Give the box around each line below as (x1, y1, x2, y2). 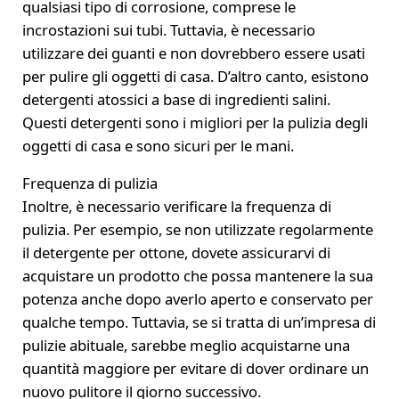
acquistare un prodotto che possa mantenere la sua (21, 265, 373, 286)
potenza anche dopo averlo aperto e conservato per (21, 288, 373, 309)
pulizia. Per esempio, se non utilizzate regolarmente (21, 218, 373, 240)
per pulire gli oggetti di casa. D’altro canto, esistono (21, 65, 369, 86)
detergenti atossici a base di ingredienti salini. (21, 88, 330, 110)
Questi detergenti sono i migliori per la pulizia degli (21, 111, 368, 133)
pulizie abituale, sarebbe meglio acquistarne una (21, 334, 350, 355)
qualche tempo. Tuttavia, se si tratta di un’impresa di (21, 311, 376, 332)
